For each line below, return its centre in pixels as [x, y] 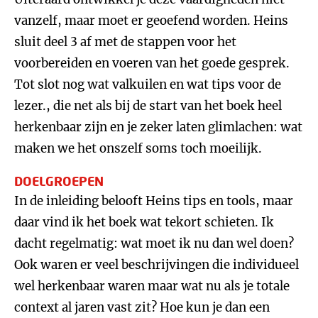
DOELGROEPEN [59, 181]
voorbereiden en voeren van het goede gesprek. [152, 63]
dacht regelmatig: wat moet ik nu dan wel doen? [154, 243]
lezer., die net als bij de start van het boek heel [148, 106]
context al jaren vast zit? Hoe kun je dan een [142, 307]
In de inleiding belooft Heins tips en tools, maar [154, 201]
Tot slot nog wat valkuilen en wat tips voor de [148, 84]
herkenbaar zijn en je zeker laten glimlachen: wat [158, 127]
